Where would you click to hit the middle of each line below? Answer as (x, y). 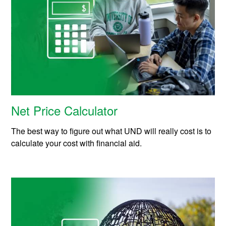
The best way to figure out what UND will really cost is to (111, 131)
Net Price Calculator (65, 110)
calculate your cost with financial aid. (77, 143)
